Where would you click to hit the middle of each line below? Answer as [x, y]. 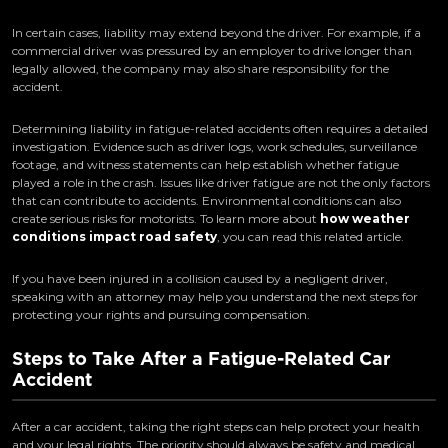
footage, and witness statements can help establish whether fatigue [205, 165]
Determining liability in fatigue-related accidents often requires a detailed [220, 129]
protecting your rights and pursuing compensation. [161, 315]
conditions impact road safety [114, 237]
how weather [365, 219]
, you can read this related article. [310, 237]
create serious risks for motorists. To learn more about [166, 219]
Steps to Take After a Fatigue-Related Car [201, 359]
